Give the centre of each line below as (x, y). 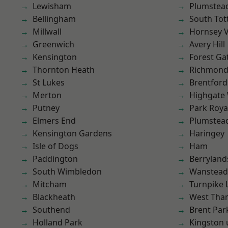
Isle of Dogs (55, 146)
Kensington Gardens (72, 133)
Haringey (207, 133)
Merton (47, 95)
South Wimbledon (67, 172)
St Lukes (49, 82)
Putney (46, 108)
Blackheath (54, 197)
